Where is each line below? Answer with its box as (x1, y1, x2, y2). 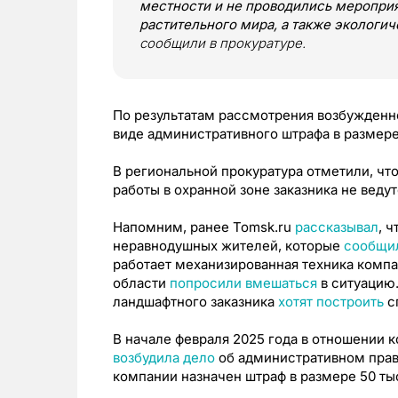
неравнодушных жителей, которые (113, 237, 344, 254)
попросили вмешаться (170, 275, 317, 291)
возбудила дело (113, 349, 215, 366)
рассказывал (295, 219, 378, 235)
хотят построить (278, 293, 384, 310)
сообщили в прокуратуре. (139, 35, 306, 52)
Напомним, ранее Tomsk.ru (113, 219, 295, 235)
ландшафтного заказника (113, 293, 278, 310)
